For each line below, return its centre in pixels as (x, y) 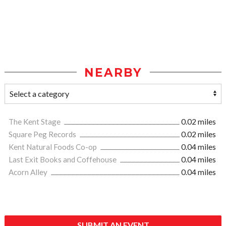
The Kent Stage (35, 121)
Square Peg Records (43, 134)
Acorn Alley (29, 172)
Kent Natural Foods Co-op (53, 147)
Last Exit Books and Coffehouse (63, 159)
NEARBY (113, 72)
